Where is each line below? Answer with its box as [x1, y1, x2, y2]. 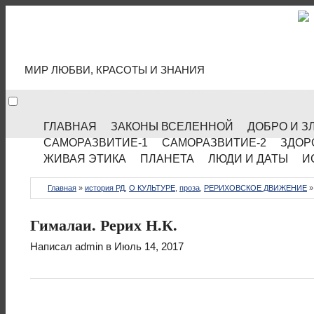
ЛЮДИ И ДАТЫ [208, 153, 288, 165]
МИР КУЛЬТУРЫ [25, 25, 257, 59]
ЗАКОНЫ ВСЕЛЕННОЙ [111, 121, 233, 132]
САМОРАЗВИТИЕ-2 [162, 137, 266, 149]
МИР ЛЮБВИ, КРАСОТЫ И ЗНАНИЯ [25, 64, 205, 76]
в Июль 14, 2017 [103, 240, 184, 252]
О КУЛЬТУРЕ [129, 184, 175, 192]
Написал [30, 240, 75, 252]
